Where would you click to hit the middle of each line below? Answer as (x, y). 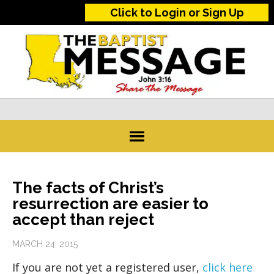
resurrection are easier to (110, 204)
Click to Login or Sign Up (177, 13)
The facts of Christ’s (88, 188)
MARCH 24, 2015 (45, 244)
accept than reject (83, 220)
